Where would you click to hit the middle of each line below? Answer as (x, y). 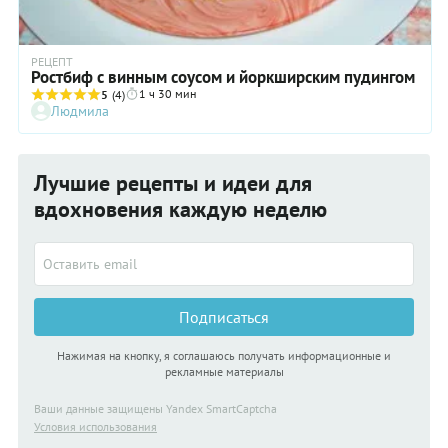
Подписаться (224, 317)
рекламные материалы (224, 371)
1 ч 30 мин (167, 93)
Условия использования (95, 426)
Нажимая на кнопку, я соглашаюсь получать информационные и (224, 355)
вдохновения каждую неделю (180, 209)
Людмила (80, 111)
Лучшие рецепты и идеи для (173, 183)
